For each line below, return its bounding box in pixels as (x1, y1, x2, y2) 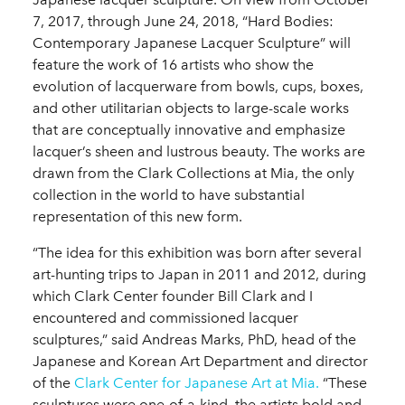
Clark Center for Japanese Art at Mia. (74, 373, 319, 391)
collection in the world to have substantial (33, 185, 305, 203)
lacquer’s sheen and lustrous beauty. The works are (33, 142, 365, 160)
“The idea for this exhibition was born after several (33, 243, 362, 261)
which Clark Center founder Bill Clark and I (33, 287, 313, 305)
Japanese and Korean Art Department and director (33, 352, 368, 370)
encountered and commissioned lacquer (33, 308, 298, 326)
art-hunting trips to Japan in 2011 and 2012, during (33, 265, 366, 283)
